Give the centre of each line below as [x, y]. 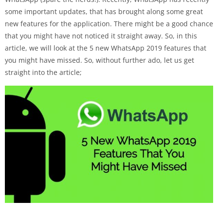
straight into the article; [43, 72]
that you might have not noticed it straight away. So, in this [101, 36]
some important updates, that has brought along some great [104, 11]
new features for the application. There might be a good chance [109, 23]
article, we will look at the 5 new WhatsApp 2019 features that [106, 48]
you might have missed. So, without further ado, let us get [100, 60]
